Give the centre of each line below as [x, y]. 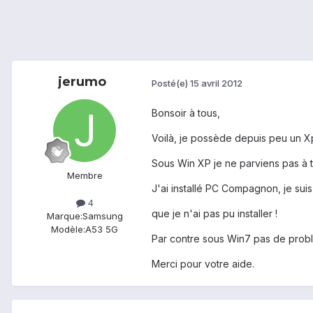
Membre [85, 176]
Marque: [64, 216]
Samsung [102, 216]
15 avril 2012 [216, 83]
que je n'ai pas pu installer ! [214, 214]
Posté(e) [171, 83]
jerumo [82, 82]
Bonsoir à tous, [186, 113]
